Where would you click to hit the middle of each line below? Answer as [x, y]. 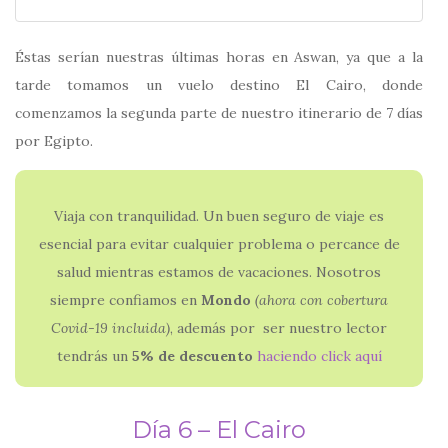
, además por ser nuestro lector [278, 327]
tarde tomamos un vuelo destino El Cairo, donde [219, 85]
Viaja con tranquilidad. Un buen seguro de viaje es [219, 215]
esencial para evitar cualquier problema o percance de [219, 243]
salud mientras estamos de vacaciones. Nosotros [219, 271]
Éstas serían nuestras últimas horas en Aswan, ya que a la [219, 57]
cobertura [357, 299]
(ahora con [291, 299]
